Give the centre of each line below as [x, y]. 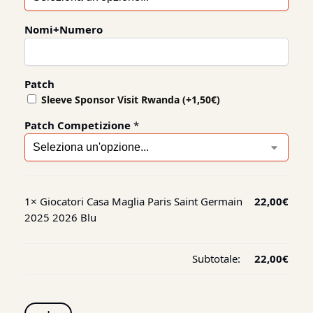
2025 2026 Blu [60, 217]
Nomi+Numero [64, 29]
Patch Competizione [78, 125]
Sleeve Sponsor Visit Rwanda [110, 100]
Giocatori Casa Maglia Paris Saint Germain [140, 201]
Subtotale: [216, 259]
